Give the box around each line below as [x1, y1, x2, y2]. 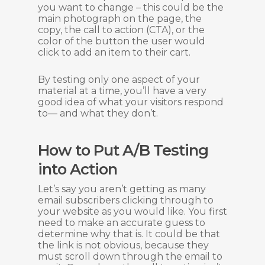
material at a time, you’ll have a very [38, 85, 206, 96]
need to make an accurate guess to [38, 217, 205, 228]
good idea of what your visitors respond [38, 96, 224, 108]
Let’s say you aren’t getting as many [38, 183, 206, 195]
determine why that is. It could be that [38, 228, 220, 240]
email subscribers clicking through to [38, 195, 214, 206]
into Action [38, 160, 117, 178]
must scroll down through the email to [38, 251, 222, 262]
